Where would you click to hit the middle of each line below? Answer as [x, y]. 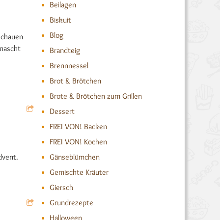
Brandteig [65, 50]
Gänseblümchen [74, 157]
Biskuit [60, 20]
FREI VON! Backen [78, 126]
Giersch [61, 187]
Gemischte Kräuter [79, 172]
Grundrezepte [71, 203]
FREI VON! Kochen [78, 142]
